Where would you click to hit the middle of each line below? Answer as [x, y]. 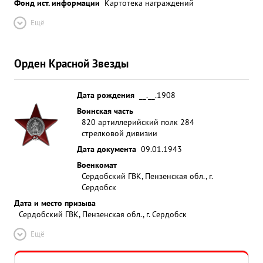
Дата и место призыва [55, 203]
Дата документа [107, 149]
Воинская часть [105, 111]
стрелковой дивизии [119, 133]
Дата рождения [106, 95]
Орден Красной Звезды [71, 63]
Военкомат [97, 165]
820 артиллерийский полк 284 [138, 122]
